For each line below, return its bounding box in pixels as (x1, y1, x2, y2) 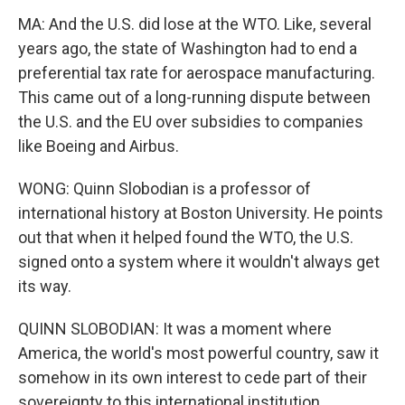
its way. (18, 277, 71, 296)
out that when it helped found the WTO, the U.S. (18, 228, 353, 247)
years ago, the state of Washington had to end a (18, 39, 357, 58)
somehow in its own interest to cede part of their (18, 368, 367, 387)
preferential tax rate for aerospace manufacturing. (18, 63, 375, 82)
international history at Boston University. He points (18, 203, 383, 222)
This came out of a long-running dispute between (18, 88, 371, 107)
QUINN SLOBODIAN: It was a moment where (18, 319, 332, 338)
